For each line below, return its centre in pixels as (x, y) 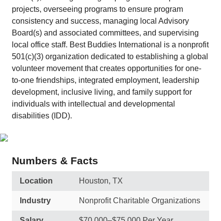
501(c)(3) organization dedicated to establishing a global (110, 56)
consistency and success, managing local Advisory (100, 21)
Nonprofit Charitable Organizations (140, 201)
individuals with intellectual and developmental (93, 104)
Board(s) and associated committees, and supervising (105, 33)
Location (36, 181)
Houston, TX (101, 181)
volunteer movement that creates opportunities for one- (107, 68)
